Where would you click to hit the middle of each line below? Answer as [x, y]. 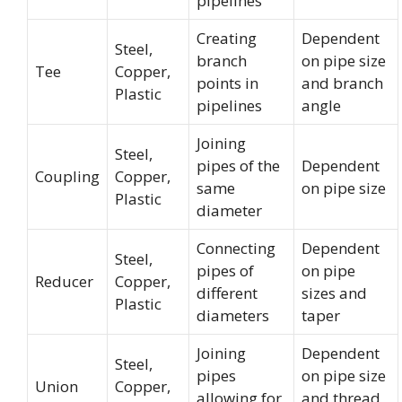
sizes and [334, 293]
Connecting [236, 248]
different [227, 293]
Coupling [67, 176]
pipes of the [238, 166]
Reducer [64, 281]
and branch [342, 83]
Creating [227, 38]
